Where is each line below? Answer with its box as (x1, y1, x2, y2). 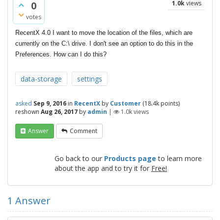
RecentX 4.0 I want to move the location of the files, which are (15, 29, 192, 36)
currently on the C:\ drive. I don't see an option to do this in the (15, 40, 193, 47)
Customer (110, 99, 141, 108)
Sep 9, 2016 (33, 99, 66, 108)
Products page (104, 154, 156, 163)
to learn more (156, 154, 202, 163)
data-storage (21, 74, 62, 83)
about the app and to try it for (55, 164, 151, 173)
